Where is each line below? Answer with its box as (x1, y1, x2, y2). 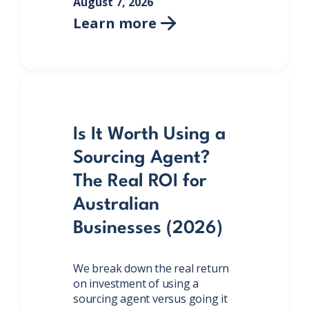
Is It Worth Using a (73, 125, 226, 143)
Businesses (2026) (73, 219, 223, 237)
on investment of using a (73, 275, 199, 291)
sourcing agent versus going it (73, 290, 228, 306)
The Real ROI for (73, 172, 207, 190)
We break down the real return (73, 260, 230, 276)
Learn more (73, 13, 157, 32)
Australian (73, 195, 159, 214)
